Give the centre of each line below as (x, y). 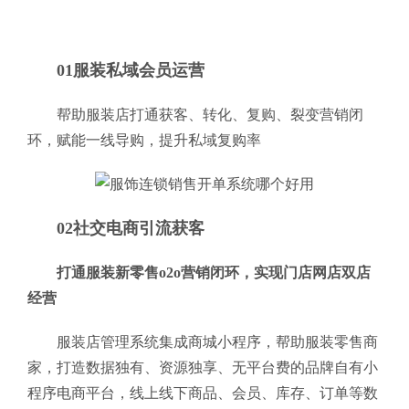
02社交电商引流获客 (131, 228)
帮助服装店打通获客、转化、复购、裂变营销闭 (210, 115)
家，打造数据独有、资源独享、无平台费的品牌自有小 (203, 367)
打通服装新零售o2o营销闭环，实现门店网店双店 (214, 273)
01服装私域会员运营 (131, 70)
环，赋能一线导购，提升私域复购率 (144, 140)
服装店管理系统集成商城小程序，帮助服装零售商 (217, 342)
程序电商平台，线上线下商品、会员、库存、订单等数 (203, 393)
